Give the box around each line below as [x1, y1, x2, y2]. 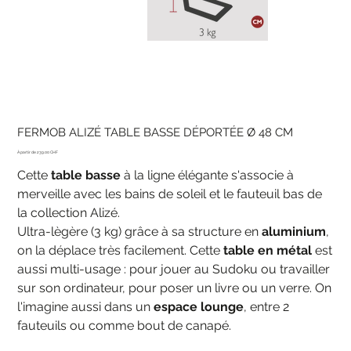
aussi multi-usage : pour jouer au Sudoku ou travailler [17, 261, 331, 277]
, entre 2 [244, 299, 290, 314]
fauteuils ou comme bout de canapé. [17, 317, 232, 333]
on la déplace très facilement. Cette [17, 242, 224, 258]
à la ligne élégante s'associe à [121, 167, 295, 183]
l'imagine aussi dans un [17, 299, 154, 314]
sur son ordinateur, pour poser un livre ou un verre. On [17, 280, 332, 295]
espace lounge [154, 299, 244, 314]
